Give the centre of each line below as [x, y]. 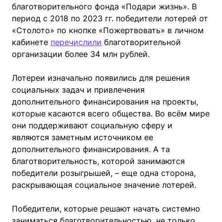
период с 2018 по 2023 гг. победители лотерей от [110, 18]
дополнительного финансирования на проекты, [105, 101]
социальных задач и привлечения [78, 89]
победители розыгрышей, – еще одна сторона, [104, 173]
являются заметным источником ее [83, 137]
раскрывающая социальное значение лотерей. [104, 185]
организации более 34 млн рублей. [81, 54]
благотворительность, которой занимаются [98, 161]
